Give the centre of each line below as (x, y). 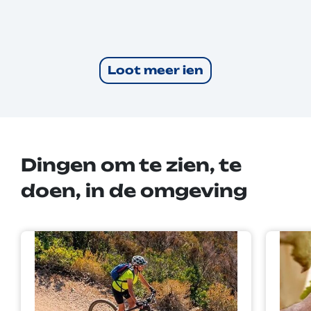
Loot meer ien (155, 70)
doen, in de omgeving (134, 191)
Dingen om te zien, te (131, 165)
